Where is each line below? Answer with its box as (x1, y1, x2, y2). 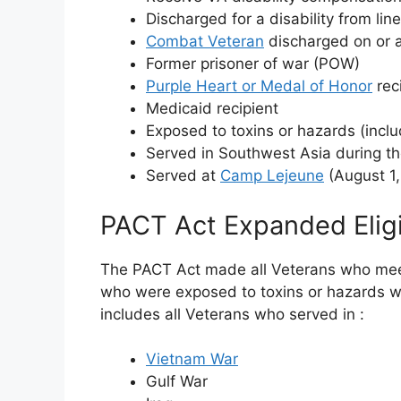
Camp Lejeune (220, 166, 324, 184)
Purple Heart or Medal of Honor (146, 77, 372, 95)
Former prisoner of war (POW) (146, 55, 360, 73)
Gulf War (146, 372, 208, 390)
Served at (146, 166, 220, 184)
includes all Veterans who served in (100, 304, 360, 323)
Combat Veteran (146, 32, 264, 50)
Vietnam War (146, 350, 238, 368)
